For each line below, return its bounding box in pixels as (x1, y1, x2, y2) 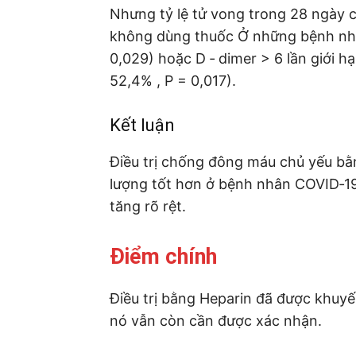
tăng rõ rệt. (110, 197, 186, 215)
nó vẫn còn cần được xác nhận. (110, 311, 322, 329)
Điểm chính (110, 243, 217, 269)
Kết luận (110, 114, 175, 135)
